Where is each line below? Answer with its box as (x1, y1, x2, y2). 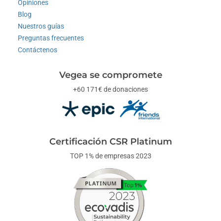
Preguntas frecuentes (18, 34, 84, 42)
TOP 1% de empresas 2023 (70, 152, 151, 160)
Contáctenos (18, 46, 58, 54)
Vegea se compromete (59, 70, 162, 81)
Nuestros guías (18, 22, 65, 31)
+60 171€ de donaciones (73, 85, 148, 94)
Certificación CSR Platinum (49, 136, 172, 147)
